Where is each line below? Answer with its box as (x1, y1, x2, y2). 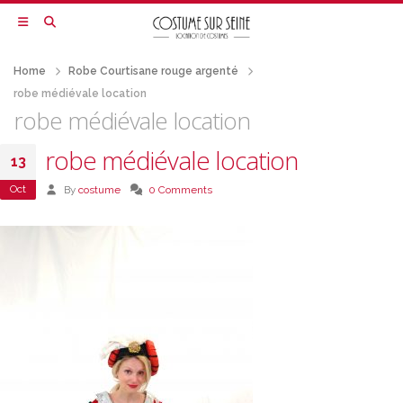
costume (77, 183, 121, 196)
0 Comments (148, 183, 213, 196)
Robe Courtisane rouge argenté (68, 64, 238, 77)
